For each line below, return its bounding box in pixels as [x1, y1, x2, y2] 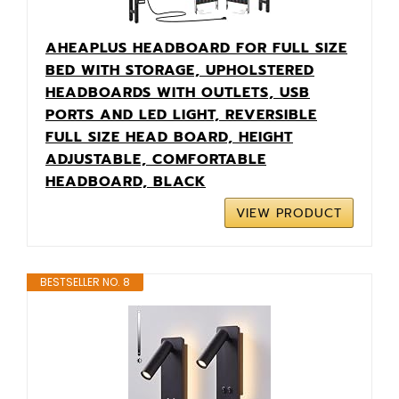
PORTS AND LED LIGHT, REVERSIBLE [45, 103, 317, 126]
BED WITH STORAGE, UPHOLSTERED [45, 59, 314, 81]
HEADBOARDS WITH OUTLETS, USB [45, 81, 310, 103]
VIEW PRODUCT [236, 203, 342, 223]
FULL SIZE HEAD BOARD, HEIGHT [45, 126, 293, 148]
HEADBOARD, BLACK [45, 170, 206, 192]
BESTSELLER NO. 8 [40, 273, 130, 289]
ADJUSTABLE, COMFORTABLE [45, 148, 266, 170]
